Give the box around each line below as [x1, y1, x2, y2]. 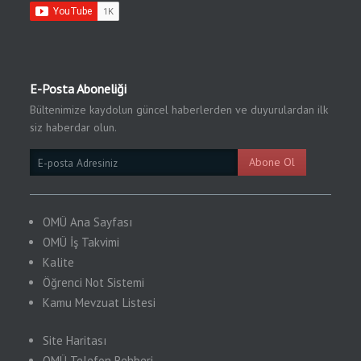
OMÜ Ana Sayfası [43, 214, 133, 230]
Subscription [28, 157, 88, 172]
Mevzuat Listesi [75, 295, 156, 310]
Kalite [43, 255, 75, 270]
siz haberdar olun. [30, 120, 118, 135]
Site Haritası [43, 333, 107, 348]
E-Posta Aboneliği [30, 81, 127, 97]
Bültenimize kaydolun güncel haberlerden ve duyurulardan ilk [30, 102, 329, 117]
